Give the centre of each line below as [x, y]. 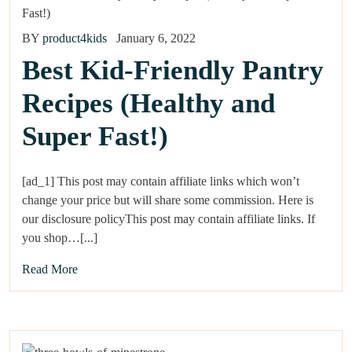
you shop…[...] [60, 237]
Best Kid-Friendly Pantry [173, 70]
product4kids [75, 38]
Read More [50, 269]
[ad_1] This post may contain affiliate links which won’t [161, 181]
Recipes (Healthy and [148, 103]
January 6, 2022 [156, 38]
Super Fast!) [95, 136]
